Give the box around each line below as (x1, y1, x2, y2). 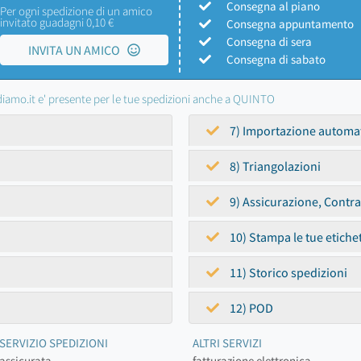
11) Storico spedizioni (227, 264, 347, 280)
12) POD (227, 300, 273, 316)
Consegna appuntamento (226, 16, 354, 31)
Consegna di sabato (226, 52, 326, 67)
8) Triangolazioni (227, 158, 321, 174)
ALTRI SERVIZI (193, 335, 262, 351)
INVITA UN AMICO (27, 42, 127, 58)
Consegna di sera (226, 34, 312, 49)
